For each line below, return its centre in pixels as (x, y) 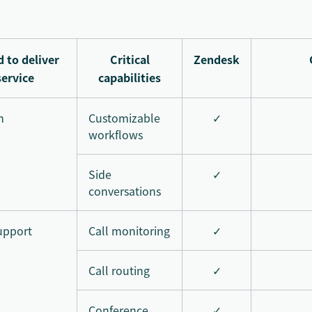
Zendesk (217, 59)
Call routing (119, 270)
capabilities (130, 77)
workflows (116, 134)
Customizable (124, 117)
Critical (130, 59)
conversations (125, 190)
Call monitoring (129, 230)
